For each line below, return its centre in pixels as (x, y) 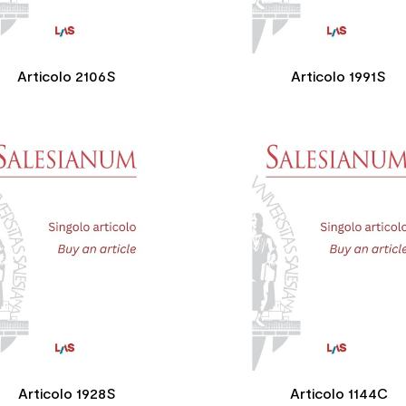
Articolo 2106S (67, 75)
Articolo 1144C (338, 392)
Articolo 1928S (67, 392)
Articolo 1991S (339, 75)
